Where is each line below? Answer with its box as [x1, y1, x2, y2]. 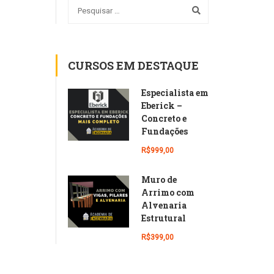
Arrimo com [141, 186, 194, 198]
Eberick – [141, 99, 182, 111]
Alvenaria [141, 199, 187, 211]
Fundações [141, 125, 188, 137]
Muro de [141, 173, 177, 185]
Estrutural [141, 212, 186, 224]
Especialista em [141, 86, 209, 98]
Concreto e [141, 112, 187, 124]
